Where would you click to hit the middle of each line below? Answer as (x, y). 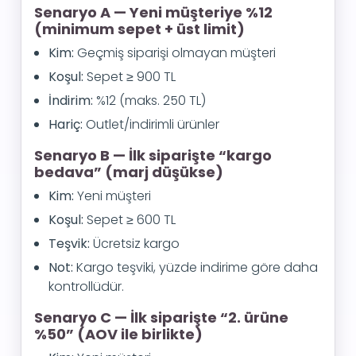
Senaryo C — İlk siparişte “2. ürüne (161, 317)
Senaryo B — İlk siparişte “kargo (153, 155)
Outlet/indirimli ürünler (151, 124)
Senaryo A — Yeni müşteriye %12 (153, 12)
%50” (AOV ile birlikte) (118, 334)
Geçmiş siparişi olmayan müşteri (175, 53)
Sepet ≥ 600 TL (130, 220)
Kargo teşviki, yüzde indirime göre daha (195, 267)
